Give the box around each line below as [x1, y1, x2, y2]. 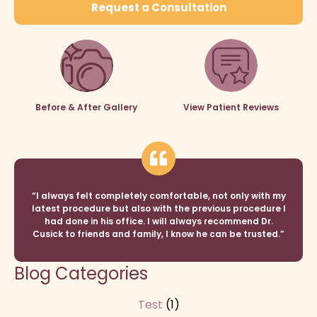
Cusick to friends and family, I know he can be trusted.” [33, 228, 284, 241]
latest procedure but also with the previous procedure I [31, 202, 286, 215]
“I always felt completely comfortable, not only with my [31, 190, 286, 202]
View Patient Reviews [183, 101, 279, 114]
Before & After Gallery [35, 101, 137, 114]
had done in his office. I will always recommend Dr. [44, 215, 273, 228]
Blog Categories [14, 262, 148, 286]
